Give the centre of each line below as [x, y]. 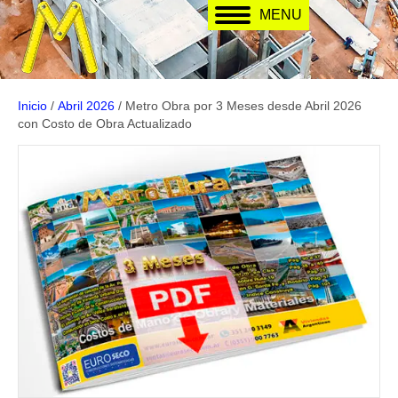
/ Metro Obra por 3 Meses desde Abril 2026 [238, 106]
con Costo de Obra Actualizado [105, 123]
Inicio [32, 106]
